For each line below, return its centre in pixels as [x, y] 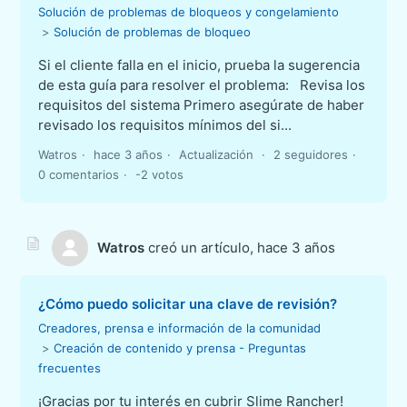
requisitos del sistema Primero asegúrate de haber [202, 105]
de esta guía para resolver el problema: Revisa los [202, 85]
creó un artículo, [201, 248]
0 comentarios [79, 175]
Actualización [218, 155]
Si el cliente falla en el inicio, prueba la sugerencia [199, 65]
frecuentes [70, 368]
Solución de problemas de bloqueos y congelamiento [189, 12]
